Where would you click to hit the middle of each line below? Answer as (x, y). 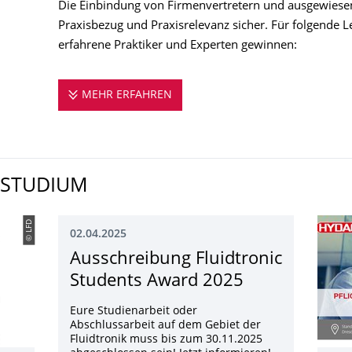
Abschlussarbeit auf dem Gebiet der (165, 326)
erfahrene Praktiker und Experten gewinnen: (178, 46)
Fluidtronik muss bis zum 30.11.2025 (166, 340)
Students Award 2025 (157, 282)
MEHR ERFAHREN (126, 95)
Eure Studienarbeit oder (134, 312)
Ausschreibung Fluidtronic (176, 260)
